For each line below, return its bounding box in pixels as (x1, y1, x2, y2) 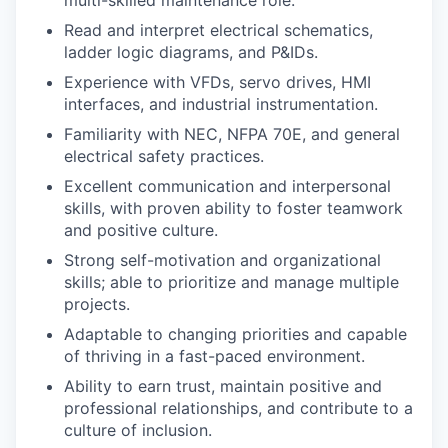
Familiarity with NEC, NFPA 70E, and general (64, 124, 400, 144)
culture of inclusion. (64, 420, 212, 440)
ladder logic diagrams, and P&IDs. (64, 42, 318, 62)
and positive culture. (64, 220, 218, 240)
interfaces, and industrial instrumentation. (64, 94, 378, 114)
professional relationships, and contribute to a (64, 398, 413, 418)
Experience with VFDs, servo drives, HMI (64, 72, 371, 92)
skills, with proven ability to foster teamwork (64, 198, 403, 218)
